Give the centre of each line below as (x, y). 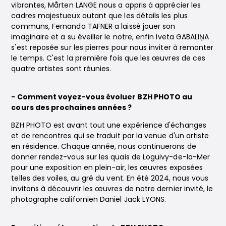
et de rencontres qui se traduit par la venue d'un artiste (110, 135)
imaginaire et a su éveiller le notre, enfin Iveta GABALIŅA (110, 37)
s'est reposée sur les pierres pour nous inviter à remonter (112, 47)
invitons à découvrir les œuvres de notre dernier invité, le (112, 188)
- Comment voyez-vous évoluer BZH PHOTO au (102, 97)
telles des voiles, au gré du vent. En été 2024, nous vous (110, 178)
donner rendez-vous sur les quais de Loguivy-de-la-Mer (111, 157)
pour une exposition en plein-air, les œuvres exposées (107, 167)
